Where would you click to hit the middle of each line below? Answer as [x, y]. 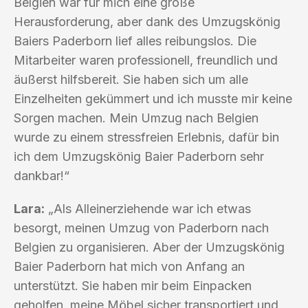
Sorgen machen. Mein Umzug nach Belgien [136, 118]
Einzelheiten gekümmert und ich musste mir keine [153, 98]
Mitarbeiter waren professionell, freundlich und [146, 60]
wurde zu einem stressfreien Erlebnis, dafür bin [146, 137]
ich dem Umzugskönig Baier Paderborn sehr [139, 156]
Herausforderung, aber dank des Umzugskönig [147, 21]
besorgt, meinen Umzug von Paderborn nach [141, 228]
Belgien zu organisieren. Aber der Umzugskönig [149, 247]
